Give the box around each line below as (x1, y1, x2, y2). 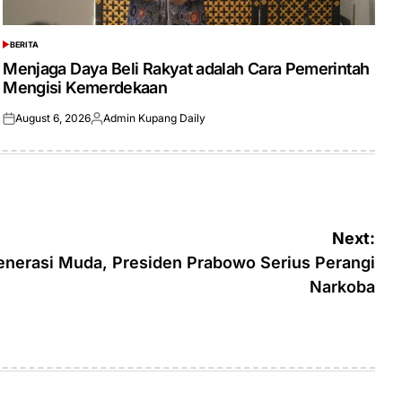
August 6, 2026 (15, 111, 92, 125)
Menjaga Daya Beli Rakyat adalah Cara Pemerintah (3, 59, 370, 78)
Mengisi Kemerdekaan (3, 78, 168, 97)
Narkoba (310, 277, 375, 296)
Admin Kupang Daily (103, 111, 206, 125)
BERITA (10, 39, 39, 49)
